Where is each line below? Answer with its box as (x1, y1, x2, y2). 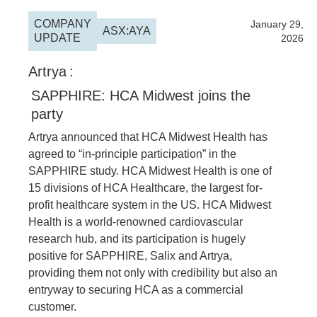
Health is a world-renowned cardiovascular (28, 216, 243, 228)
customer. (28, 301, 76, 313)
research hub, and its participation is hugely (28, 233, 246, 245)
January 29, (250, 18, 304, 30)
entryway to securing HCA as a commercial (28, 284, 243, 296)
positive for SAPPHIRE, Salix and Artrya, (28, 250, 232, 262)
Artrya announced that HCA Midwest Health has (28, 131, 267, 143)
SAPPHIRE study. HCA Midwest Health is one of (28, 165, 272, 177)
